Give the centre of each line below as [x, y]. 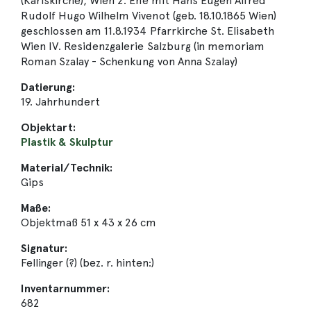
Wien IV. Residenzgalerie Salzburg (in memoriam [143, 46]
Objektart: [49, 127]
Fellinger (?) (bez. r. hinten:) [87, 263]
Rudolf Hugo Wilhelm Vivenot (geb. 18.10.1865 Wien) [149, 16]
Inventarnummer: [66, 288]
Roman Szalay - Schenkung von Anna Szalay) [129, 61]
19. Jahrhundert [61, 102]
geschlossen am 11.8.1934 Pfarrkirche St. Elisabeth [148, 31]
